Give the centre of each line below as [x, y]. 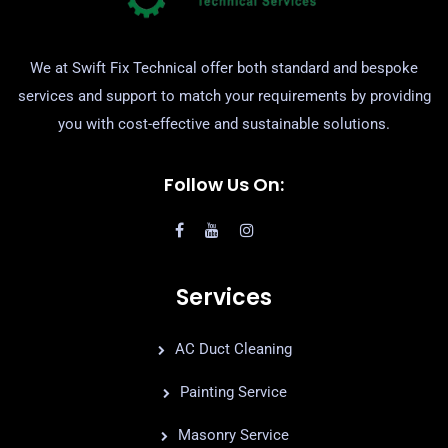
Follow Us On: [224, 184]
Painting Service [233, 391]
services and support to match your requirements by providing [224, 95]
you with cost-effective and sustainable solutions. [224, 123]
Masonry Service [233, 434]
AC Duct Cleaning [233, 348]
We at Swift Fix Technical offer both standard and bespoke [224, 67]
